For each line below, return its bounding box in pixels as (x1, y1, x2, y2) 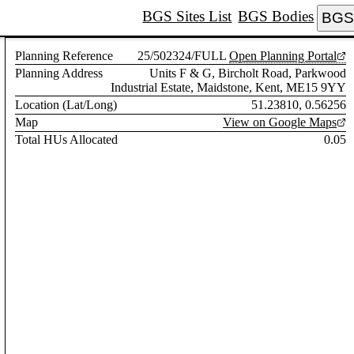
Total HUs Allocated (15, 133, 119, 147)
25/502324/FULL (137, 48, 227, 62)
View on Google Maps (223, 115, 337, 130)
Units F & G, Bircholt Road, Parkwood (149, 66, 347, 80)
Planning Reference (15, 48, 114, 62)
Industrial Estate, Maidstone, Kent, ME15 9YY (111, 80, 347, 94)
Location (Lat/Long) (15, 97, 118, 111)
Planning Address (15, 66, 104, 80)
